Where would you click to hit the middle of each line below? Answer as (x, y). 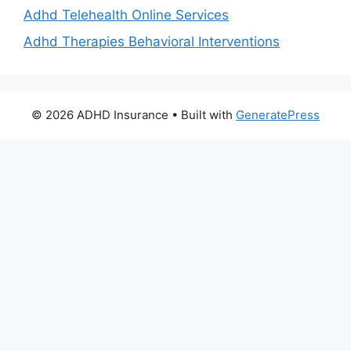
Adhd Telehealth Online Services (126, 15)
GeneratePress (278, 114)
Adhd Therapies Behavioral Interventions (152, 41)
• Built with (202, 114)
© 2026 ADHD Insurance (100, 114)
